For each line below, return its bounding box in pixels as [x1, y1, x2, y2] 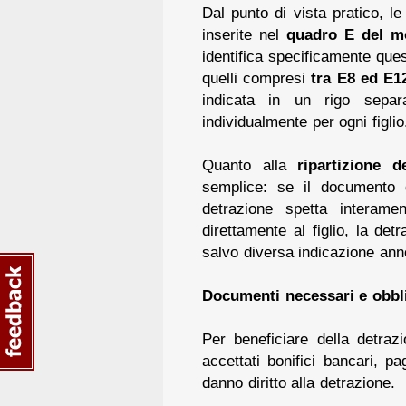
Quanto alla [202, 155, 298, 174]
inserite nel [202, 24, 286, 43]
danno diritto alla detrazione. [202, 372, 395, 391]
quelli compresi [202, 68, 312, 87]
